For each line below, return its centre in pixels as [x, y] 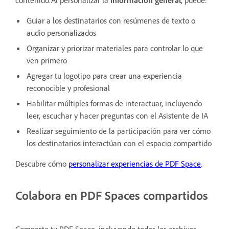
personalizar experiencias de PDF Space [135, 163]
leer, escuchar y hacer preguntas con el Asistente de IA [117, 115]
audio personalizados [61, 32]
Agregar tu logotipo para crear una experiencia [104, 75]
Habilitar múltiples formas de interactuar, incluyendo [114, 103]
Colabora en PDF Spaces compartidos [112, 195]
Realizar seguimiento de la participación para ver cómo [119, 131]
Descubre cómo [42, 163]
